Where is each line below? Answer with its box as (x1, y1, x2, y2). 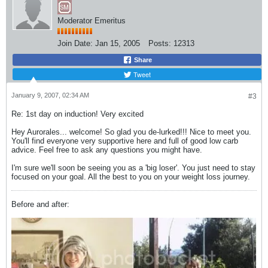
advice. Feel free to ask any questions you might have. (11, 145, 202, 154)
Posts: (148, 39, 171, 48)
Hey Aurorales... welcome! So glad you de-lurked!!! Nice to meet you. (11, 127, 251, 136)
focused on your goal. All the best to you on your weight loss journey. (11, 172, 250, 181)
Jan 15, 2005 (95, 39, 140, 48)
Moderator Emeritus (57, 16, 126, 25)
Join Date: (57, 39, 93, 48)
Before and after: (11, 200, 69, 209)
